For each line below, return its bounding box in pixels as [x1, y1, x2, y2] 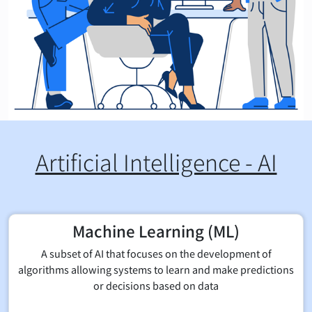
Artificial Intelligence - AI [35, 145, 277, 178]
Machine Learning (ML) [72, 219, 240, 242]
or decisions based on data [93, 277, 219, 292]
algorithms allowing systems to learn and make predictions [18, 261, 294, 276]
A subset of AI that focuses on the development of [40, 245, 272, 260]
